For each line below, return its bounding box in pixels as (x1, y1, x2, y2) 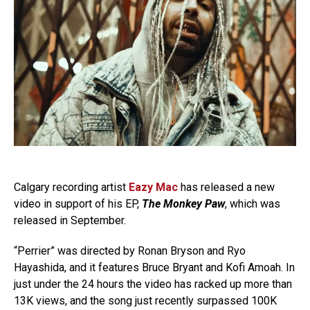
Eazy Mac (129, 180, 178, 194)
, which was (225, 197, 280, 210)
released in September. (14, 213, 126, 227)
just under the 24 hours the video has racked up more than (14, 277, 292, 291)
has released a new (178, 180, 275, 194)
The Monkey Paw (142, 197, 225, 210)
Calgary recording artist (14, 180, 129, 194)
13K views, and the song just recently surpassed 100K (14, 293, 277, 307)
